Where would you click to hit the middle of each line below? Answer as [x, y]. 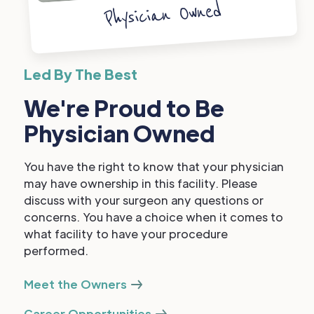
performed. [56, 251]
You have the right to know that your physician [154, 166]
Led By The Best [81, 74]
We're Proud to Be [124, 108]
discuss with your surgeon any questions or [144, 200]
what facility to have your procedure [126, 234]
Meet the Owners [75, 284]
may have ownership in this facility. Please [141, 183]
